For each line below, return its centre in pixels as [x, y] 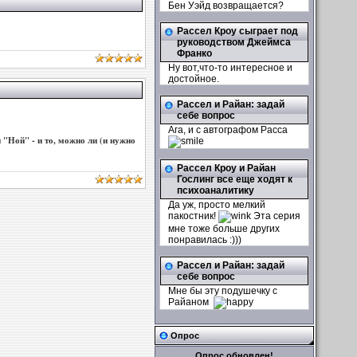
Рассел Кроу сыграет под [237, 31]
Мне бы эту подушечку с [223, 291]
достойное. [194, 79]
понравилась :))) [205, 240]
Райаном [191, 302]
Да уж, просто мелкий [217, 205]
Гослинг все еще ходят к [235, 179]
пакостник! [193, 216]
